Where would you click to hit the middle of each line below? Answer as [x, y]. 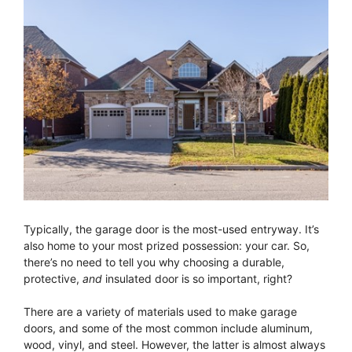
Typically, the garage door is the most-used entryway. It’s [171, 229]
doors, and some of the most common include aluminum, [168, 328]
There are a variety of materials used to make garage [160, 312]
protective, [53, 279]
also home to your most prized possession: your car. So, [167, 246]
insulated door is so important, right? [197, 279]
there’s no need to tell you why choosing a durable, [154, 262]
